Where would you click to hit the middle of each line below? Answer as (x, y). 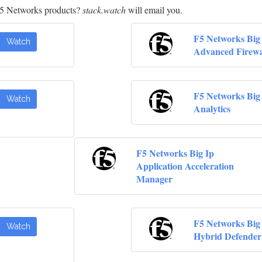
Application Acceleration (185, 166)
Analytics (212, 109)
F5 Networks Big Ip (175, 153)
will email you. (154, 10)
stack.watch (104, 10)
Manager (155, 179)
